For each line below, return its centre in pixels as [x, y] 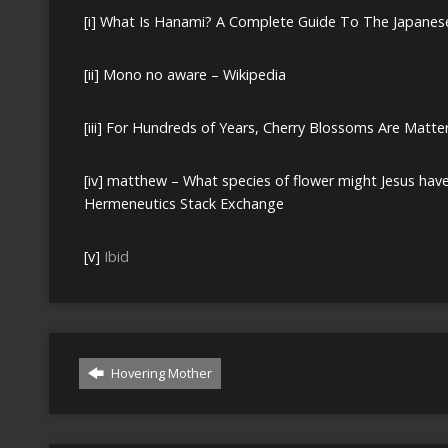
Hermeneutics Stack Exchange [184, 203]
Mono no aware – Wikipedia [194, 74]
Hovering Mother [160, 372]
